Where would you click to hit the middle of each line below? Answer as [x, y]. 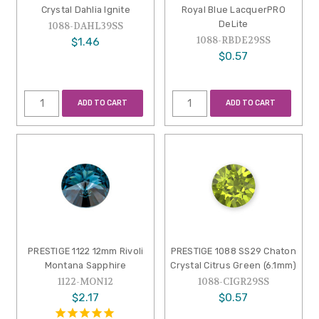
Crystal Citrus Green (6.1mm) [234, 265]
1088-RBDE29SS [233, 40]
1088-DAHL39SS [85, 26]
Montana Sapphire [85, 265]
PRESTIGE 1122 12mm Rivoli [86, 251]
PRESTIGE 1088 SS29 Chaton [233, 251]
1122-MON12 [86, 281]
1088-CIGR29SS [233, 281]
